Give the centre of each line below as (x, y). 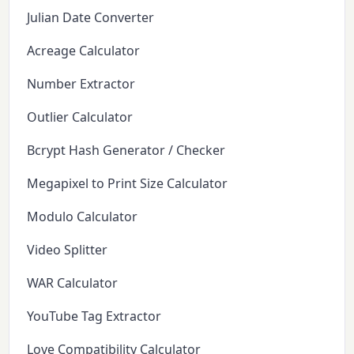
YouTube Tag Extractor (94, 316)
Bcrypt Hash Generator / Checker (126, 150)
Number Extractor (81, 83)
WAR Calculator (73, 282)
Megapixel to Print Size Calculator (128, 183)
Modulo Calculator (83, 216)
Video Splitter (68, 249)
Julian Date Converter (91, 17)
